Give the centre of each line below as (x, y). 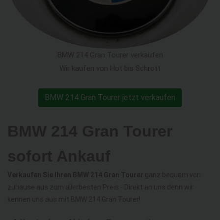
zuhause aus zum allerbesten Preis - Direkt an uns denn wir (100, 187)
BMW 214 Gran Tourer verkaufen (110, 55)
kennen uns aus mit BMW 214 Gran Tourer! (74, 200)
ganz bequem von (172, 175)
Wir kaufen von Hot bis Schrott (110, 69)
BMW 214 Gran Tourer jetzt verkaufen (110, 98)
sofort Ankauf (59, 156)
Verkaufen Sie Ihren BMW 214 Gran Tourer (75, 175)
